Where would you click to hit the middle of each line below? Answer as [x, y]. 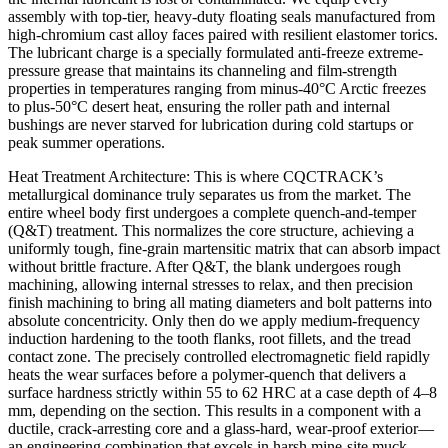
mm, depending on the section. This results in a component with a [214, 410]
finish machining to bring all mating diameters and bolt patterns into [220, 302]
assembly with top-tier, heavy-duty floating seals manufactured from [221, 16]
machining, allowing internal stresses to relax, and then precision [210, 284]
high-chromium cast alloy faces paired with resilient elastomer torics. [223, 34]
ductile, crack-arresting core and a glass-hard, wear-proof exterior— [221, 428]
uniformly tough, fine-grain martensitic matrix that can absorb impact [224, 248]
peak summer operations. [86, 142]
